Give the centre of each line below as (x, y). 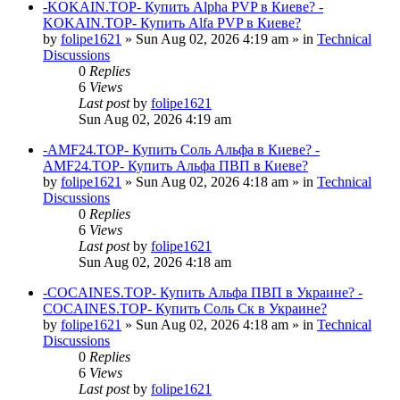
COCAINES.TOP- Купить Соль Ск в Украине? (185, 308)
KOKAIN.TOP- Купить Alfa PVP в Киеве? (172, 22)
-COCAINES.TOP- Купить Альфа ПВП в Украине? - (203, 292)
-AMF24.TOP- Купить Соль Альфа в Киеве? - (181, 149)
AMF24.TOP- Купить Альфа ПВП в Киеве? (175, 165)
